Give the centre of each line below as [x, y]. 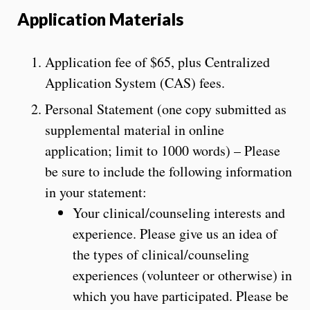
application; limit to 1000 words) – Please [163, 150]
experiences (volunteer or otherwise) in [182, 275]
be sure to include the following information [168, 171]
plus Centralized [224, 62]
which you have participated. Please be [181, 295]
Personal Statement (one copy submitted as [166, 109]
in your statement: [96, 192]
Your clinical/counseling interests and [179, 212]
